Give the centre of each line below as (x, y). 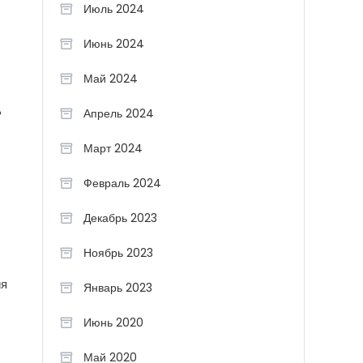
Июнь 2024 (114, 44)
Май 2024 (111, 79)
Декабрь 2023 (120, 218)
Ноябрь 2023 (118, 253)
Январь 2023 (118, 288)
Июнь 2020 (113, 322)
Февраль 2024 (122, 183)
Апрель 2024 (119, 113)
